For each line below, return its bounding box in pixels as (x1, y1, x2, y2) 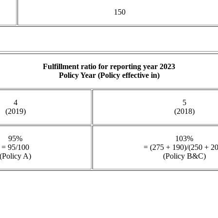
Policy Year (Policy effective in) (58, 71, 160, 79)
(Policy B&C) (163, 152, 206, 160)
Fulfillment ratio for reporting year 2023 (43, 62, 175, 71)
